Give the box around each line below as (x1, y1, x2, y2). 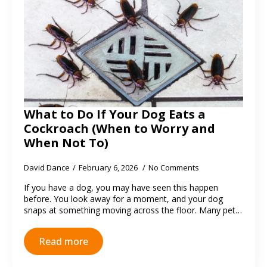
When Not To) (24, 135, 108, 151)
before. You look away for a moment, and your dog (24, 193, 223, 204)
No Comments (148, 162, 199, 173)
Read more (39, 235, 88, 248)
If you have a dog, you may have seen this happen (24, 182, 218, 193)
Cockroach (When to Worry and (24, 120, 215, 136)
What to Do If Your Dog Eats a (24, 106, 206, 122)
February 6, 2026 (79, 162, 139, 173)
